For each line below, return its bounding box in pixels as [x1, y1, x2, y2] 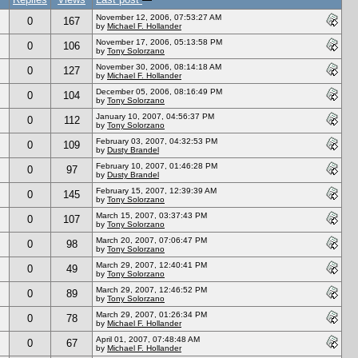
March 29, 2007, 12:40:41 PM [96, 260, 207, 269]
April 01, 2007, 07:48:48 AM [96, 334, 200, 344]
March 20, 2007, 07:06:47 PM [96, 235, 207, 245]
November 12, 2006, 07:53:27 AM [96, 12, 221, 22]
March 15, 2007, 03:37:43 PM [96, 210, 207, 220]
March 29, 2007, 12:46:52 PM [96, 284, 207, 294]
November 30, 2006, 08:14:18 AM [96, 62, 221, 71]
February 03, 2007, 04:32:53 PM [96, 136, 217, 145]
